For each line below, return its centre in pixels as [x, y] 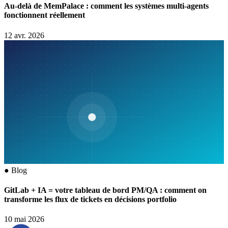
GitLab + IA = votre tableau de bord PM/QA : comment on [105, 190]
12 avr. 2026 [24, 35]
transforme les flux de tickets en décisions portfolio [90, 199]
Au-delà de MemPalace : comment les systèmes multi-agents [106, 6]
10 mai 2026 [24, 219]
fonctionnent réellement [45, 15]
